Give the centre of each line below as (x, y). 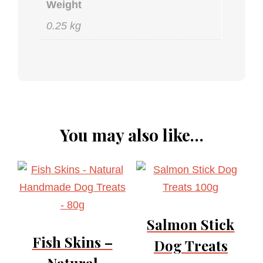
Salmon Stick (191, 224)
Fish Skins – (72, 242)
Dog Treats (190, 245)
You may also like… (131, 134)
